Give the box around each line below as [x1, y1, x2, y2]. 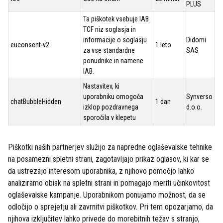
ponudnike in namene [83, 57, 143, 65]
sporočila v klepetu [83, 113, 136, 121]
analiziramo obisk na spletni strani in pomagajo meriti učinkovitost [8, 178, 210, 188]
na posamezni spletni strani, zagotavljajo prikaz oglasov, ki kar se [8, 154, 209, 164]
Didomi [186, 36, 206, 44]
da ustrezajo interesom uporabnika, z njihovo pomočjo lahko [8, 166, 194, 176]
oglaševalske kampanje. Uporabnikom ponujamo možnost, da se [8, 190, 206, 200]
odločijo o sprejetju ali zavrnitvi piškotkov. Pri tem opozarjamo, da [8, 202, 213, 212]
